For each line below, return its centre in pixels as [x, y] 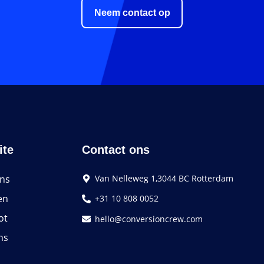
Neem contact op [132, 12]
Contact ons [116, 150]
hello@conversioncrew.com [149, 219]
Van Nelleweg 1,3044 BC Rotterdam [164, 179]
